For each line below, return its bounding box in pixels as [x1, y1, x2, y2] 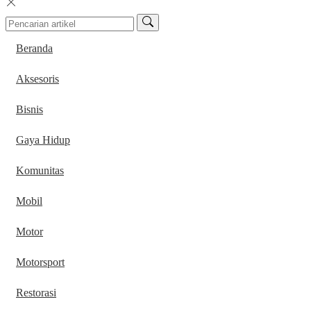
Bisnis [16, 103, 43, 116]
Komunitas [16, 165, 64, 177]
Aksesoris [16, 73, 59, 85]
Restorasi [16, 287, 56, 299]
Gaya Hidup [16, 134, 70, 146]
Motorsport [16, 256, 65, 269]
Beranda [16, 42, 53, 55]
